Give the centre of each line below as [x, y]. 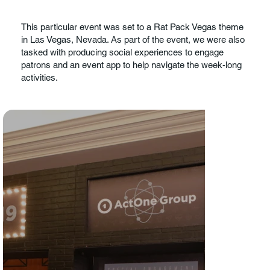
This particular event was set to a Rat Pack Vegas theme [133, 27]
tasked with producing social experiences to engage [123, 52]
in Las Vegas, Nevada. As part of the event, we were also [133, 39]
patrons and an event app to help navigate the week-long [132, 64]
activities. [40, 77]
